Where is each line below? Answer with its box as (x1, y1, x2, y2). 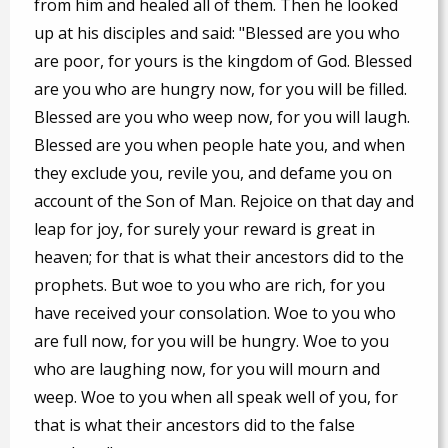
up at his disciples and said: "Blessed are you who (34, 21, 400, 44)
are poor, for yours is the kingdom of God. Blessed (34, 49, 412, 72)
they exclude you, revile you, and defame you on (34, 161, 392, 184)
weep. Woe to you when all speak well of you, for (34, 385, 398, 408)
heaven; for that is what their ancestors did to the (34, 245, 404, 268)
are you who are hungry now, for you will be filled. (34, 77, 407, 100)
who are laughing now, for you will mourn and (34, 357, 380, 380)
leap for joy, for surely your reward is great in (34, 217, 375, 240)
